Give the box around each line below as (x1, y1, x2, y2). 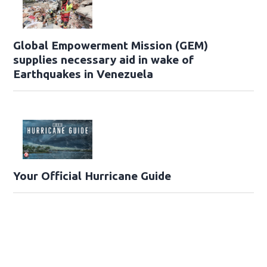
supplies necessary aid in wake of (13, 53, 194, 67)
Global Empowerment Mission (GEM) (13, 39, 209, 52)
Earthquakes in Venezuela (13, 67, 154, 81)
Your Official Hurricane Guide (13, 169, 172, 182)
